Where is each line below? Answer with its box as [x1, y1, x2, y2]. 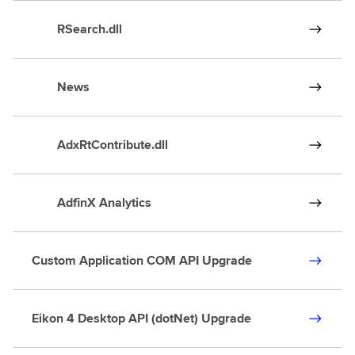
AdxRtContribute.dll [32, 136, 168, 154]
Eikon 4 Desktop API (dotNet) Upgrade [32, 309, 251, 327]
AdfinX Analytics [32, 193, 151, 212]
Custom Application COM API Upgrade [32, 251, 252, 269]
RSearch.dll [32, 20, 122, 38]
